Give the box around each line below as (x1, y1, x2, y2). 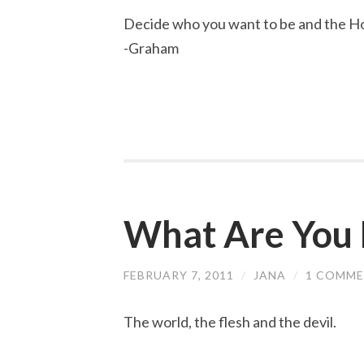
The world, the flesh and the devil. (123, 312, 336, 331)
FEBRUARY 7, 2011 (123, 268, 234, 283)
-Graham (123, 38, 179, 57)
